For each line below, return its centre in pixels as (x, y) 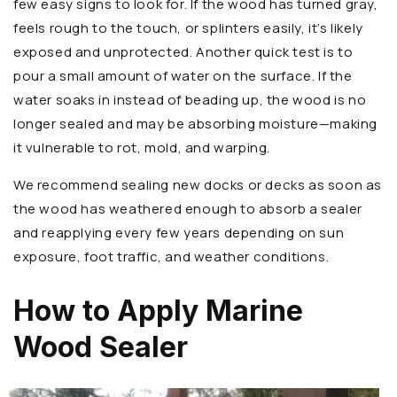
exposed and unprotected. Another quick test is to (183, 52)
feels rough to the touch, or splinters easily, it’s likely (188, 28)
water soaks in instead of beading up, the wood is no (190, 100)
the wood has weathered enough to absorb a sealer (188, 209)
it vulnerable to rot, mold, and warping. (142, 148)
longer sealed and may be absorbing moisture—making (196, 124)
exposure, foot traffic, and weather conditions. (171, 257)
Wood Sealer (101, 346)
